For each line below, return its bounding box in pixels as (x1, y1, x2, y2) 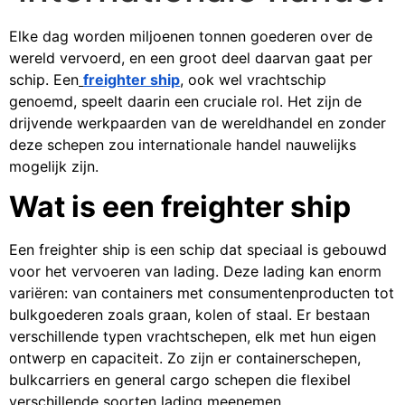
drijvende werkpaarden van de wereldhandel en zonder (9, 114, 386, 132)
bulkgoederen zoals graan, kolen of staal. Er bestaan (9, 306, 370, 325)
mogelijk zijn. (9, 157, 99, 175)
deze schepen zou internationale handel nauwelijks (9, 136, 356, 154)
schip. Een (9, 71, 79, 89)
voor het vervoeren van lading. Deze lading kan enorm (9, 262, 381, 281)
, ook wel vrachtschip (180, 71, 326, 89)
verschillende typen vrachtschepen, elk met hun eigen (9, 327, 376, 346)
